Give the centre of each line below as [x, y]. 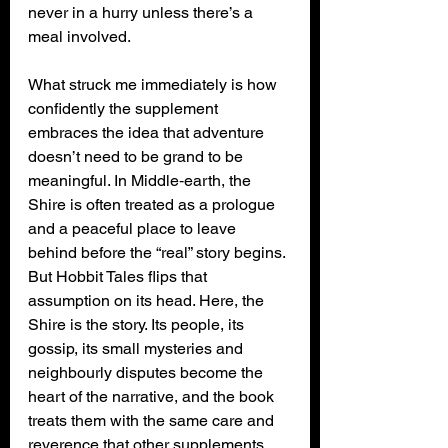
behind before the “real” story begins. [158, 252]
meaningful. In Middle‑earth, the [141, 180]
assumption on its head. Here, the [148, 300]
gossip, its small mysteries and [137, 348]
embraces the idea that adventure [148, 132]
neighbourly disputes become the [147, 372]
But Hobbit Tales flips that [119, 276]
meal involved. [79, 36]
